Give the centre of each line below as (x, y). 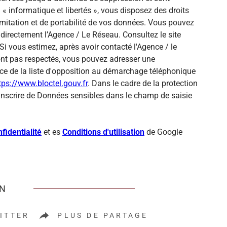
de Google (163, 132)
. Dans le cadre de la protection (143, 83)
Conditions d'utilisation (103, 132)
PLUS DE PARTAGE (103, 215)
